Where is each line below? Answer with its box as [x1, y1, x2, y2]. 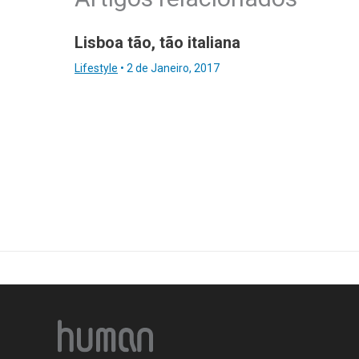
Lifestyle [75, 62, 118, 75]
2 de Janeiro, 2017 [127, 62, 220, 75]
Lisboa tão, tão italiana [75, 33, 240, 53]
